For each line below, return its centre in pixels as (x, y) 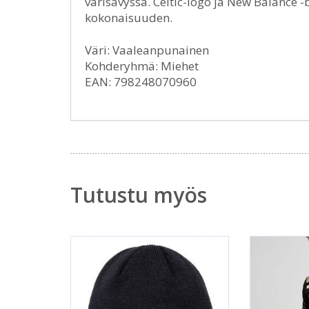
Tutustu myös (139, 195)
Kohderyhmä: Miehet (142, 66)
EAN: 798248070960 (141, 82)
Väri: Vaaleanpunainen (147, 50)
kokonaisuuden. (129, 18)
